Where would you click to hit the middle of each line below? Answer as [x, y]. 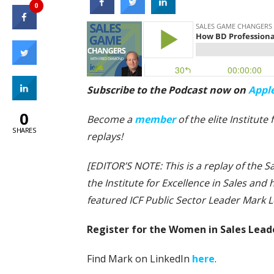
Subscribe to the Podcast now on [168, 90]
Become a [111, 119]
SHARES [24, 130]
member [155, 119]
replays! [105, 136]
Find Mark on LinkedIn [139, 258]
